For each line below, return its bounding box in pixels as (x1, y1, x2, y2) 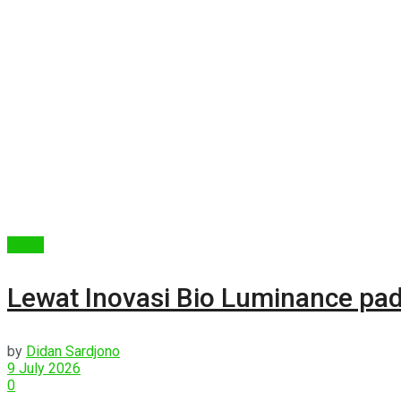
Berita (7, 235, 44, 253)
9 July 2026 (7, 359, 81, 377)
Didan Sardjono (26, 342, 120, 360)
